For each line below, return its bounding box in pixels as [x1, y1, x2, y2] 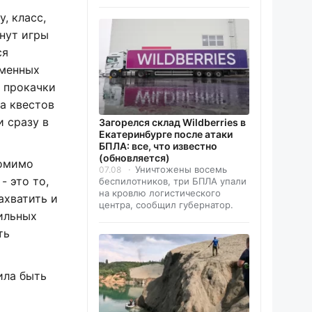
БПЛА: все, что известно [99, 139, 217, 152]
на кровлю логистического [99, 187, 221, 198]
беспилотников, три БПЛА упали [99, 175, 247, 187]
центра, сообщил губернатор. [99, 198, 233, 210]
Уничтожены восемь [135, 163, 227, 175]
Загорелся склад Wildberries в [99, 116, 246, 128]
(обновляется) [99, 151, 170, 164]
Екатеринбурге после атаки [99, 127, 233, 140]
